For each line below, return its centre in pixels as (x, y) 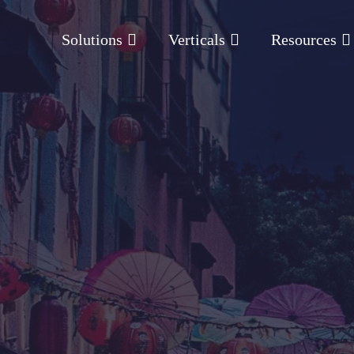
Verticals (197, 40)
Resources (304, 40)
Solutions (92, 40)
